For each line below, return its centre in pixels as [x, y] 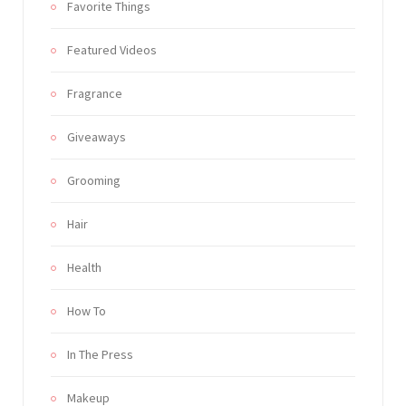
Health [84, 268]
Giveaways [97, 137]
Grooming [94, 181]
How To [87, 311]
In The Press [100, 355]
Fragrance [95, 94]
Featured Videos [112, 50]
